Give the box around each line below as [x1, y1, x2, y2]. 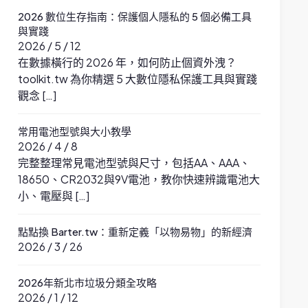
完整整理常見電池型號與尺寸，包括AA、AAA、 [18, 155, 251, 170]
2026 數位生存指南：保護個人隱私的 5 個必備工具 [18, 10, 252, 23]
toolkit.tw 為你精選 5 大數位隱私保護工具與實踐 [18, 71, 258, 86]
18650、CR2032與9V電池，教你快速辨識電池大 [18, 172, 261, 186]
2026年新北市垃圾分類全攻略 [18, 276, 157, 289]
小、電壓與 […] [18, 188, 90, 203]
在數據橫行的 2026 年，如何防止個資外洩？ [18, 55, 237, 69]
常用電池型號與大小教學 [18, 124, 132, 137]
